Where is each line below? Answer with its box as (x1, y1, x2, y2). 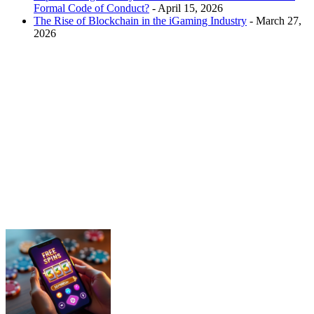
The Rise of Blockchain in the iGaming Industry (34, 14, 247, 27)
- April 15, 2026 (149, 1, 223, 14)
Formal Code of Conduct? (34, 1, 149, 14)
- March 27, (247, 14, 301, 27)
